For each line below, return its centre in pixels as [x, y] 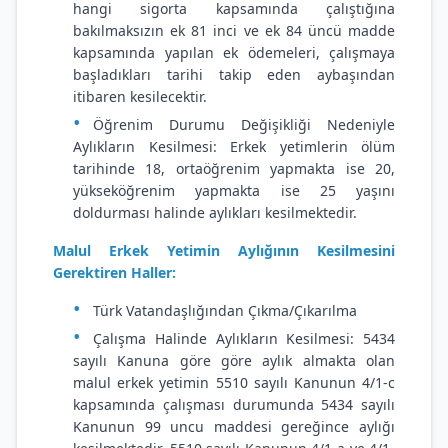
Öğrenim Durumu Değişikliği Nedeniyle [244, 124]
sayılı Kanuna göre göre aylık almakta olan [234, 360]
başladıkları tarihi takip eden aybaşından [234, 74]
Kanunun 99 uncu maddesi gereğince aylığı [234, 426]
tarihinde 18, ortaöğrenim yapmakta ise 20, [234, 168]
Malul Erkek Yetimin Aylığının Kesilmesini [224, 250]
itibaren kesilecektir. [142, 96]
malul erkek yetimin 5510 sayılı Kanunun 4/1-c [234, 382]
